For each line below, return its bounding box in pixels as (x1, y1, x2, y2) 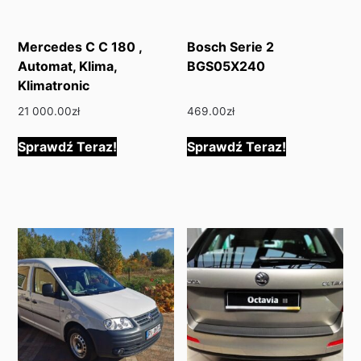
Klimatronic (18, 77, 90, 93)
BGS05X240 (187, 57, 266, 74)
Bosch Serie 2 (187, 38, 275, 55)
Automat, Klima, (18, 57, 118, 74)
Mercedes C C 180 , (18, 38, 143, 55)
